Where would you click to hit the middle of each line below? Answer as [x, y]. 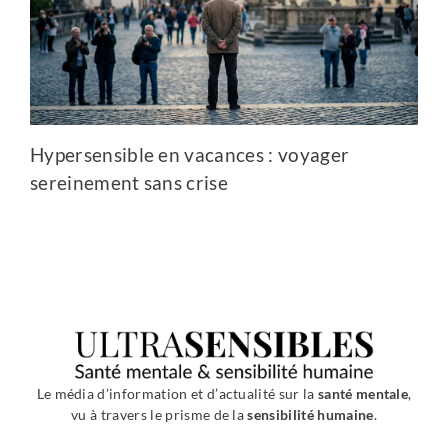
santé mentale [363, 393]
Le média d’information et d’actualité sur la [177, 393]
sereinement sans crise [129, 182]
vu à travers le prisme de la [159, 414]
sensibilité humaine [310, 414]
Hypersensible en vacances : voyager [190, 154]
